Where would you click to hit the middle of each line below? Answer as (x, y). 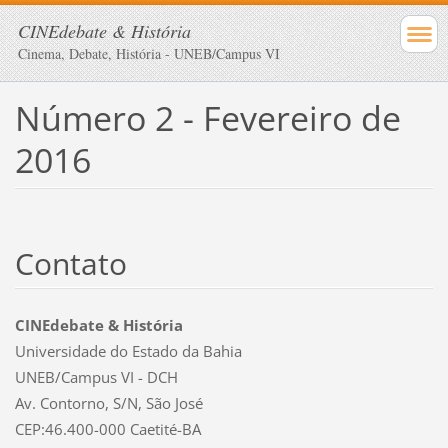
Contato (70, 263)
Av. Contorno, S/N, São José (108, 402)
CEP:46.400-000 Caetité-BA (107, 428)
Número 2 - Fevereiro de (207, 117)
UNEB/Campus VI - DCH (96, 376)
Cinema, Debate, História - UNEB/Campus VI (149, 53)
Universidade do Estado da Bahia (128, 350)
